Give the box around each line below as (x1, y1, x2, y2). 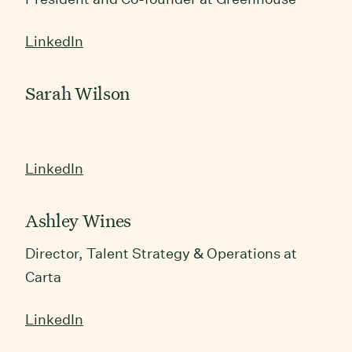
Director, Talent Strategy (25, 244, 193, 262)
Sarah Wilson (25, 81, 130, 104)
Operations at (203, 244, 297, 262)
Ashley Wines (25, 208, 131, 232)
